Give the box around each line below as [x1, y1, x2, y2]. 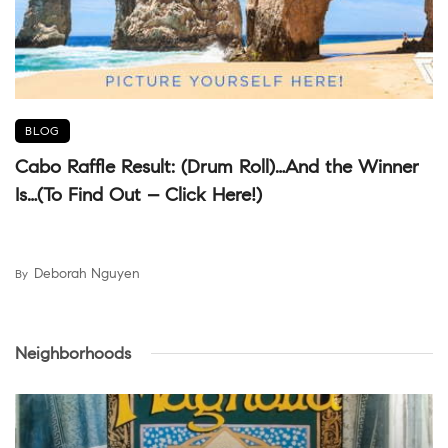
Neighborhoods [15, 342, 131, 364]
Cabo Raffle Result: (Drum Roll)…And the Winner [15, 154, 419, 178]
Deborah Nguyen [34, 264, 140, 282]
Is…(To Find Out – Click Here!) [15, 182, 262, 206]
